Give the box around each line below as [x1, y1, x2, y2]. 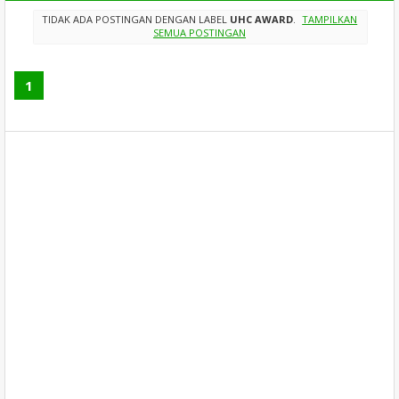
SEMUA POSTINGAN [152, 26, 246, 40]
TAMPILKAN [302, 12, 358, 27]
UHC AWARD [229, 12, 293, 27]
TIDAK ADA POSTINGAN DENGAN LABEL [41, 12, 230, 27]
